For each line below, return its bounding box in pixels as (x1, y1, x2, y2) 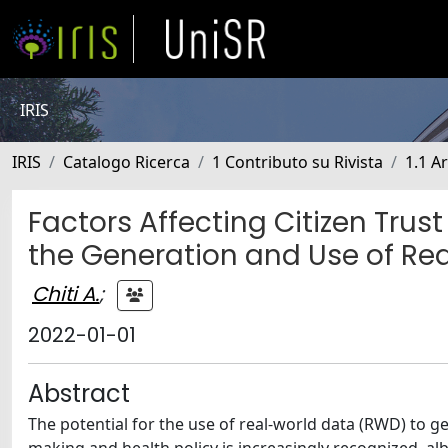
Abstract (28, 377, 130, 410)
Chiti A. (32, 279, 99, 308)
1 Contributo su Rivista (212, 151, 383, 173)
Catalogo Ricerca (63, 151, 190, 173)
